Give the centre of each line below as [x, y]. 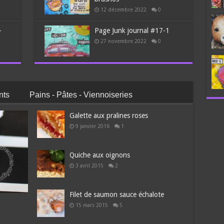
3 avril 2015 [90, 165]
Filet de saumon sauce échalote [117, 194]
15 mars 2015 [92, 205]
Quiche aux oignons [100, 155]
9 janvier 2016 [93, 126]
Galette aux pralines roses [109, 115]
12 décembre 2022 [123, 10]
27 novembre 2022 [123, 41]
